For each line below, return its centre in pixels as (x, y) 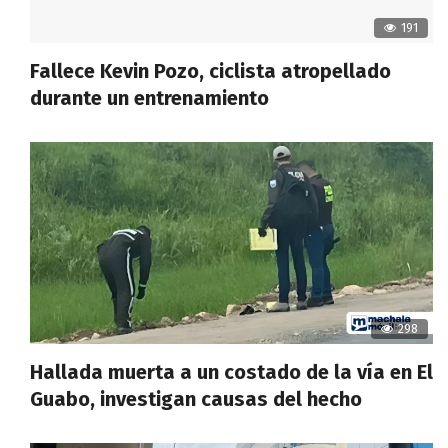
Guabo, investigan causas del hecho (196, 398)
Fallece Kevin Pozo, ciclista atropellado (210, 71)
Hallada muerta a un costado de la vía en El (231, 371)
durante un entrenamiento (149, 98)
